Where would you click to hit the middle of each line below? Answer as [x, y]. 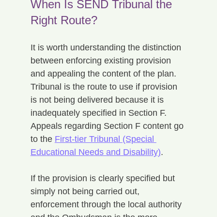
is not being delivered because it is [98, 100]
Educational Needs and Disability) [95, 152]
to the [42, 139]
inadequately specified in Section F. [100, 113]
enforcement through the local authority [107, 204]
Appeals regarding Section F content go [108, 126]
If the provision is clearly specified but [104, 178]
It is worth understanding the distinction [107, 47]
